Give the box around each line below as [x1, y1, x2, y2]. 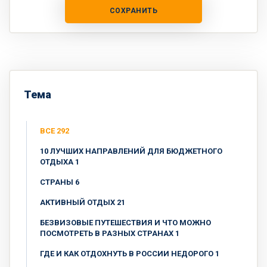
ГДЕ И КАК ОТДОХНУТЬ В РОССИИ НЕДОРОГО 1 [40, 249, 219, 259]
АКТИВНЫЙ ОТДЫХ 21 [40, 198, 125, 207]
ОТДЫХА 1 [40, 157, 79, 167]
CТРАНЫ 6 [40, 178, 79, 187]
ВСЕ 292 [40, 126, 69, 136]
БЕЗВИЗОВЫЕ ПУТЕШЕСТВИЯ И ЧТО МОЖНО [40, 218, 211, 228]
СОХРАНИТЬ [109, 7, 158, 15]
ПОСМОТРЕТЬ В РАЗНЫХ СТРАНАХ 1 [40, 229, 179, 238]
